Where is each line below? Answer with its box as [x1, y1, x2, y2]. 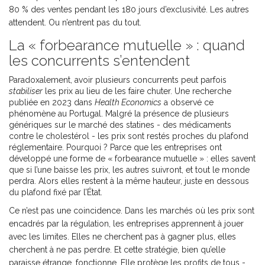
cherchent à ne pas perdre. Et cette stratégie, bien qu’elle [9, 245, 225, 255]
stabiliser [9, 86, 43, 96]
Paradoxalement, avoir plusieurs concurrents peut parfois [9, 75, 227, 85]
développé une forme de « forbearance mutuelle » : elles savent [9, 154, 256, 164]
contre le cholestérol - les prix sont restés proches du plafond [9, 131, 248, 141]
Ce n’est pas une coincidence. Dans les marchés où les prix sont [9, 206, 254, 216]
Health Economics [95, 98, 161, 108]
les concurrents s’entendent [9, 52, 190, 70]
